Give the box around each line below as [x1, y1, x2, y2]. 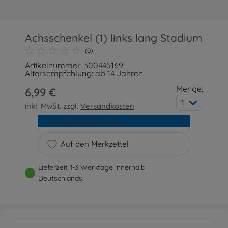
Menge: [176, 83, 203, 94]
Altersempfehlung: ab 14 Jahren [25, 68, 144, 78]
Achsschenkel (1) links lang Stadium [25, 31, 203, 44]
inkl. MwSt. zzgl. [25, 101, 81, 111]
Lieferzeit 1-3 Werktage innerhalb [38, 163, 146, 172]
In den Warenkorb [52, 116, 117, 126]
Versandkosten [80, 101, 135, 111]
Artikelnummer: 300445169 [25, 60, 124, 70]
